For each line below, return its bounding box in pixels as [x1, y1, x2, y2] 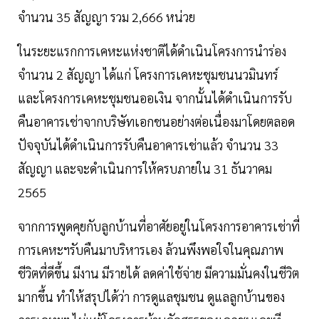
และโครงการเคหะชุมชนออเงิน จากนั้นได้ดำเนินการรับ [18, 90, 292, 107]
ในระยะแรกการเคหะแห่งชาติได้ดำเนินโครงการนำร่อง [18, 43, 286, 60]
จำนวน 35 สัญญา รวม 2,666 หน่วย [18, 9, 195, 26]
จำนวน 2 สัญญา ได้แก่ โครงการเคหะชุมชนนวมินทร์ [18, 66, 278, 83]
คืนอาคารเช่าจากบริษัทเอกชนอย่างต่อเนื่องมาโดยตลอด [18, 113, 295, 130]
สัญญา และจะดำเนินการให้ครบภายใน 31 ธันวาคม [18, 160, 272, 177]
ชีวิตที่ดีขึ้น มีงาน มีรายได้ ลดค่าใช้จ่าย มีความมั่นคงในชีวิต [18, 265, 299, 282]
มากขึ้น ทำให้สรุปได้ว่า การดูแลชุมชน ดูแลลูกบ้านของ [18, 288, 285, 305]
